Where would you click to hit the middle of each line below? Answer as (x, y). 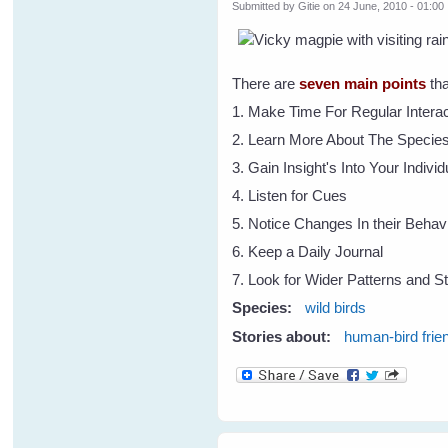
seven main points (363, 83)
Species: (264, 307)
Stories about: (284, 337)
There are (266, 83)
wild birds (336, 307)
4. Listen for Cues (290, 195)
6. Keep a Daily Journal (308, 251)
